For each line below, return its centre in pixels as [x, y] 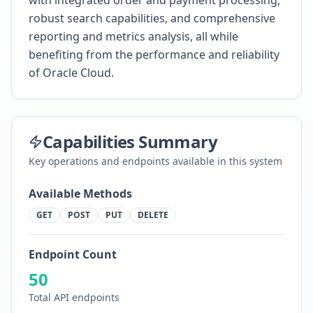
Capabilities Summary [130, 141]
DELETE [153, 215]
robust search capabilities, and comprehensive [152, 18]
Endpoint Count [73, 254]
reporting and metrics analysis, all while [133, 36]
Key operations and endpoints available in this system [155, 161]
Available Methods [80, 194]
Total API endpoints [74, 297]
